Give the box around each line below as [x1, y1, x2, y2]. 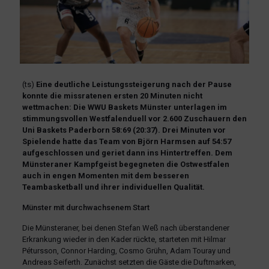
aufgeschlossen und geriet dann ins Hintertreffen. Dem [22, 148, 232, 157]
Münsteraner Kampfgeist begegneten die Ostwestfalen [22, 159, 229, 169]
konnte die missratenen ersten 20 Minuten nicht [22, 91, 202, 100]
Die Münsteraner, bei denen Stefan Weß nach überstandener [22, 223, 229, 232]
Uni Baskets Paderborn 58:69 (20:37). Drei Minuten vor [22, 125, 226, 134]
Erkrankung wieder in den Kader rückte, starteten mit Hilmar [22, 234, 226, 244]
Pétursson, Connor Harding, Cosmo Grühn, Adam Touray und [22, 246, 231, 255]
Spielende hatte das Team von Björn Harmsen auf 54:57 [22, 136, 231, 146]
